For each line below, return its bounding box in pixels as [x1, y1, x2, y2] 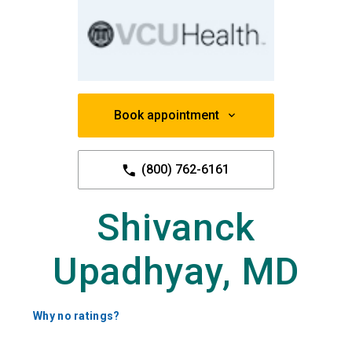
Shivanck [97, 205, 255, 251]
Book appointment [114, 108, 219, 123]
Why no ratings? [33, 310, 120, 323]
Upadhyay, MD [52, 249, 300, 295]
